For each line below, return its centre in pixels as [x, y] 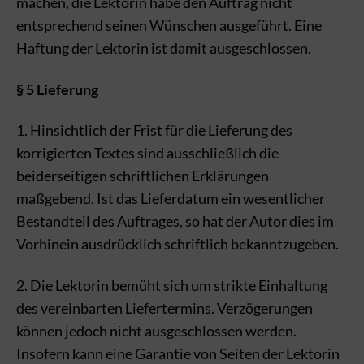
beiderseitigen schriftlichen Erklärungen [143, 175]
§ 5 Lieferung [57, 89]
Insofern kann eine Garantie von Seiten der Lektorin [178, 353]
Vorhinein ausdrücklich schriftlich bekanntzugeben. [178, 244]
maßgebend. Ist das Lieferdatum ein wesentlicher [171, 198]
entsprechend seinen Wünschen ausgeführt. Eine [169, 25]
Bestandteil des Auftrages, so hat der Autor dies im [175, 221]
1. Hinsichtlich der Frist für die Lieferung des [154, 130]
